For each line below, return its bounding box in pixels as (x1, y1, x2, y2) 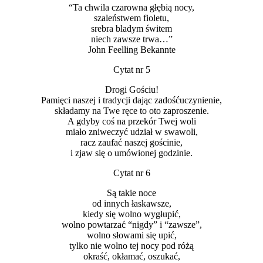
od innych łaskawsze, (92, 198, 171, 208)
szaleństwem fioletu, (94, 12, 169, 23)
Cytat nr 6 (113, 167, 150, 178)
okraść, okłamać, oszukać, (83, 251, 180, 261)
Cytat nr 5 (113, 64, 150, 75)
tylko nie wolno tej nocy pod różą (69, 240, 194, 251)
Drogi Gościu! (104, 84, 159, 95)
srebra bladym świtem (91, 23, 172, 33)
